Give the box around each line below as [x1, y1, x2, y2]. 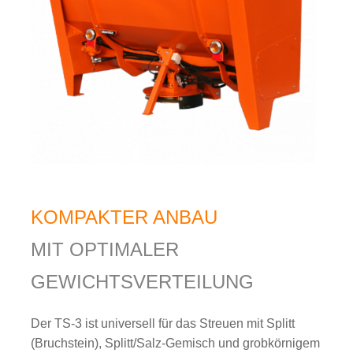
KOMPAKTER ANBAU [31, 206, 218, 229]
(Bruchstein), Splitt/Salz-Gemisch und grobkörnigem [31, 336, 321, 351]
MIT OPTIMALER [31, 239, 180, 261]
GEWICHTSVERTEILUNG [31, 271, 255, 293]
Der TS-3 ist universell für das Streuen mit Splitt [31, 317, 295, 331]
